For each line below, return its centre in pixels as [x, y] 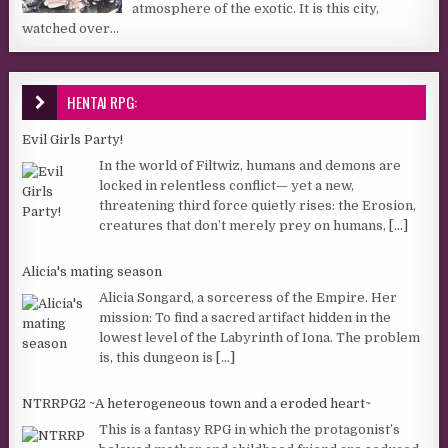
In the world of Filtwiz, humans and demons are [250, 165]
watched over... [71, 29]
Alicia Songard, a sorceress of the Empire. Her [248, 297]
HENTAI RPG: [102, 102]
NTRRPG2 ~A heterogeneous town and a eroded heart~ [197, 404]
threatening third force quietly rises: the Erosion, [258, 205]
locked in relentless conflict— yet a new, [227, 185]
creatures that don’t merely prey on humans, [244, 225]
